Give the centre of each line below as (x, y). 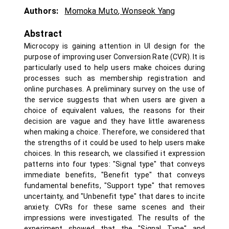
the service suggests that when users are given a (114, 100)
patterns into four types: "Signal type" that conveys (114, 164)
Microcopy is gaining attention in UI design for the (114, 46)
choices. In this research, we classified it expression (114, 153)
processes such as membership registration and (114, 78)
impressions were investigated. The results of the (114, 218)
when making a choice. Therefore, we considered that (114, 132)
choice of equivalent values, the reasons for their (114, 110)
